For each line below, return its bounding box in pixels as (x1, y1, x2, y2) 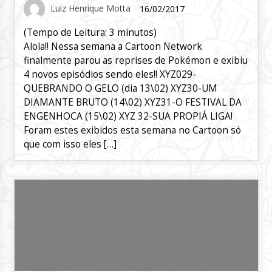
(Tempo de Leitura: (23, 26, 109, 39)
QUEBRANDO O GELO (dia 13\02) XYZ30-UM (23, 82, 217, 95)
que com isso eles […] (23, 138, 117, 151)
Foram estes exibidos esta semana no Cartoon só (23, 124, 241, 137)
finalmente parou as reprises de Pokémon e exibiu (23, 54, 248, 67)
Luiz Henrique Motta (50, 2, 131, 14)
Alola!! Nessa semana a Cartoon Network (23, 40, 202, 53)
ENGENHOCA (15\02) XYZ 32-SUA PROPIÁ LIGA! (23, 110, 237, 123)
